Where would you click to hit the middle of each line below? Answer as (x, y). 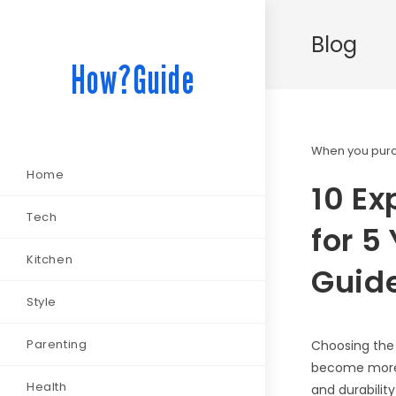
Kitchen (50, 259)
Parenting (57, 344)
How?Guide (133, 79)
